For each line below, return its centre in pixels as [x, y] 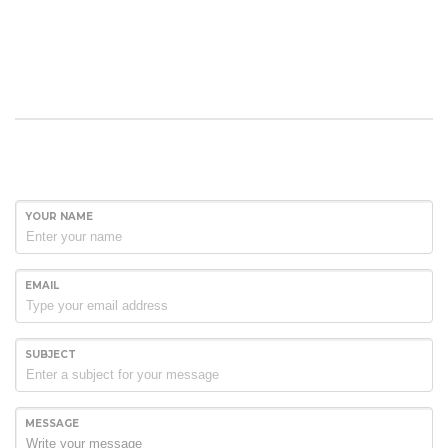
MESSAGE [52, 423]
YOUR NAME [59, 216]
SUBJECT [50, 354]
